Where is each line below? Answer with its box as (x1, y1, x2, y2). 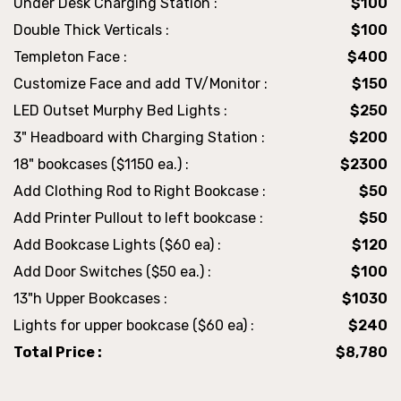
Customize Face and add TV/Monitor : (13, 75, 268, 93)
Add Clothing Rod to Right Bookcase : (13, 183, 266, 200)
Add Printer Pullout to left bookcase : (13, 209, 263, 227)
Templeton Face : (13, 48, 127, 66)
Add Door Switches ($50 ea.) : (13, 263, 211, 281)
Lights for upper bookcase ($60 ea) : (13, 317, 254, 335)
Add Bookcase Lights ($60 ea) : (13, 236, 221, 254)
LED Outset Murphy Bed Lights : (13, 102, 227, 120)
